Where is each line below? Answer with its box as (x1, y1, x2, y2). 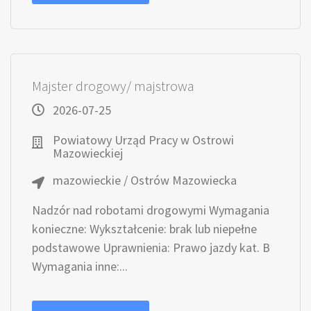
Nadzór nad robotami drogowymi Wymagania (32, 202, 269, 218)
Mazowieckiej (53, 145, 123, 161)
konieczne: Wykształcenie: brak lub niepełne (32, 221, 257, 237)
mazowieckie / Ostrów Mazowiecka (53, 172, 237, 188)
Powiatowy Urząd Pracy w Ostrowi (53, 132, 234, 148)
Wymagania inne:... (32, 258, 128, 274)
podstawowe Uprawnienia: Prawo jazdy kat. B (32, 239, 270, 255)
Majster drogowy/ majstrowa (32, 77, 194, 94)
